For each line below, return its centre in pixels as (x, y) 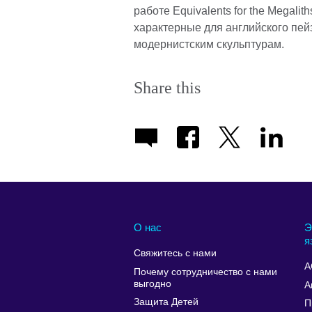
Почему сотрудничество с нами (205, 272)
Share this (167, 88)
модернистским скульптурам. (209, 45)
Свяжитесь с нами (175, 253)
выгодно (153, 283)
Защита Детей (166, 302)
